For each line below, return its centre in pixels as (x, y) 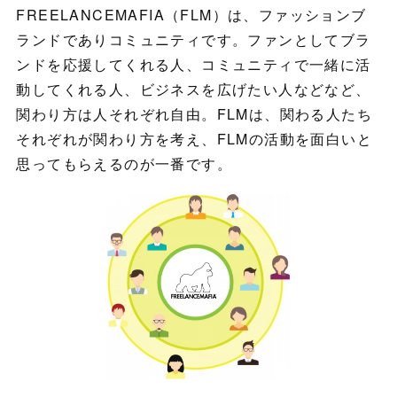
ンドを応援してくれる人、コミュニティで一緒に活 (194, 64)
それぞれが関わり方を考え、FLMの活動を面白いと (194, 138)
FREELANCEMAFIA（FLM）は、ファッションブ (191, 14)
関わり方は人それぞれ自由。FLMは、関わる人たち (194, 113)
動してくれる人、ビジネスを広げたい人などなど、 (194, 89)
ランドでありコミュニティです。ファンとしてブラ (194, 39)
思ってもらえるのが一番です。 (124, 163)
